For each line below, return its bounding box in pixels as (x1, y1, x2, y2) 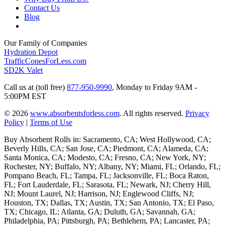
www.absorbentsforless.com (30, 109, 120, 118)
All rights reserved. (123, 109, 183, 118)
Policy (4, 118, 24, 127)
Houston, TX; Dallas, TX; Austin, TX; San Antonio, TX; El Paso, (4, 198, 214, 207)
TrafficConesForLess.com (4, 57, 86, 66)
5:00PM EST (4, 92, 46, 101)
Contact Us (24, 4, 60, 13)
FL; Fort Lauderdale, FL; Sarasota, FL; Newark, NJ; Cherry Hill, (4, 180, 211, 189)
